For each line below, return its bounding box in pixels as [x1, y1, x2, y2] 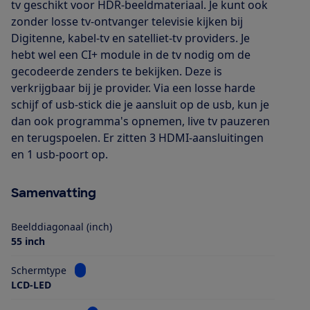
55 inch [11, 234, 45, 248]
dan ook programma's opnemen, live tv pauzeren [11, 113, 270, 129]
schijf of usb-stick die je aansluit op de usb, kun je [11, 96, 269, 112]
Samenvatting [11, 184, 96, 201]
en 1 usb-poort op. [11, 146, 108, 162]
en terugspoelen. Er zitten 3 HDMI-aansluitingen [11, 129, 264, 145]
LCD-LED [11, 277, 51, 291]
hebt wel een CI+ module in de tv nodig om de [11, 46, 250, 62]
